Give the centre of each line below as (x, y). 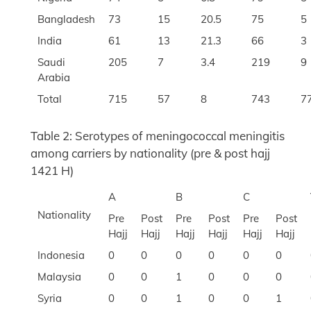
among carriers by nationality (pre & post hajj (150, 153)
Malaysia (59, 277)
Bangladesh (66, 19)
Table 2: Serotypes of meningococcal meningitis (158, 136)
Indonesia (61, 255)
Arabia (54, 78)
